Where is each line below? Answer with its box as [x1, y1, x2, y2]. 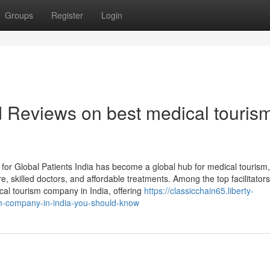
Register [51, 9, 83, 21]
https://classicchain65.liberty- [144, 184, 254, 196]
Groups [5, 9, 33, 21]
